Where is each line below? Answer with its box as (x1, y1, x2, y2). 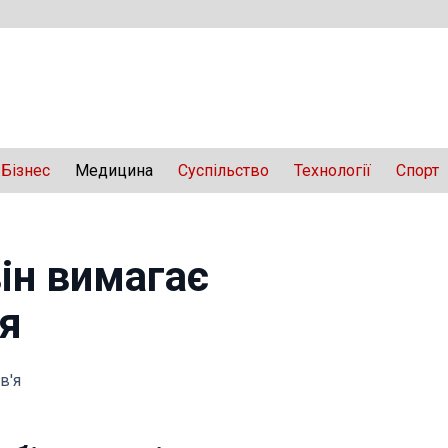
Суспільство (178, 161, 269, 180)
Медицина (75, 161, 153, 180)
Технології (294, 161, 371, 180)
